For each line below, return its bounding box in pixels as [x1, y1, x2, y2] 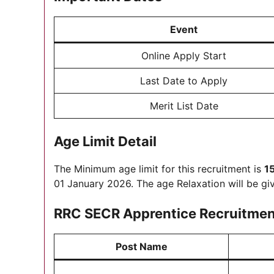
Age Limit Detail [54, 133, 157, 149]
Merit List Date [149, 100, 218, 112]
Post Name [115, 240, 168, 253]
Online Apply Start [141, 50, 226, 62]
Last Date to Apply [140, 75, 228, 87]
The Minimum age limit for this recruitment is [54, 163, 264, 175]
